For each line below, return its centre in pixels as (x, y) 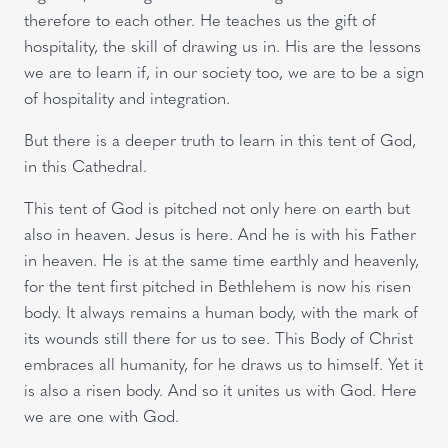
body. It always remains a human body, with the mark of (221, 312)
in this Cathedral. (85, 166)
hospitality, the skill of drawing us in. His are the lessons (222, 45)
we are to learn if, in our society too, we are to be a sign (224, 71)
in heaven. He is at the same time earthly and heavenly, (221, 260)
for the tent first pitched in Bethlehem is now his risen (217, 286)
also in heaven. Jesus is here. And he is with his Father (220, 234)
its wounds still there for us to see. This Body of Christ (218, 338)
